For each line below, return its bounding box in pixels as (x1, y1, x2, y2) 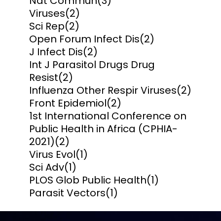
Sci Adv (29, 160, 64, 175)
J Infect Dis (29, 45, 83, 59)
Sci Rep (29, 19, 65, 34)
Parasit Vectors (29, 186, 106, 200)
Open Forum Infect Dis (29, 32, 140, 46)
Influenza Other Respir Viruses (29, 83, 177, 98)
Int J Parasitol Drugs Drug (29, 58, 155, 72)
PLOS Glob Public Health (29, 173, 147, 187)
